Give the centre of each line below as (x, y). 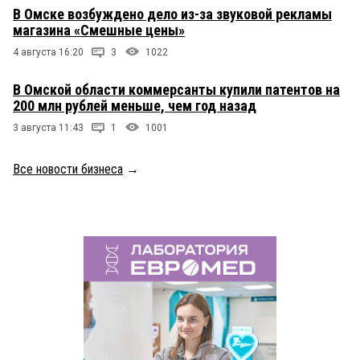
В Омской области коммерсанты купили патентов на (176, 90)
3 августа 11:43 (48, 128)
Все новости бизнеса (68, 170)
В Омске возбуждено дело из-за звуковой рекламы (172, 14)
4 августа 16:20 (48, 53)
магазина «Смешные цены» (99, 31)
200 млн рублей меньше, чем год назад (135, 106)
